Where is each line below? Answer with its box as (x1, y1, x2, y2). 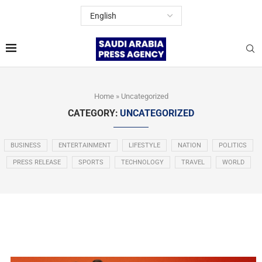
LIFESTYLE (129, 142, 160, 149)
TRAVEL (181, 158, 205, 166)
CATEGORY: (68, 108, 118, 119)
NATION (178, 142, 201, 149)
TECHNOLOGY (121, 158, 164, 166)
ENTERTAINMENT (58, 142, 111, 149)
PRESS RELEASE (13, 158, 61, 166)
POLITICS (219, 142, 247, 149)
